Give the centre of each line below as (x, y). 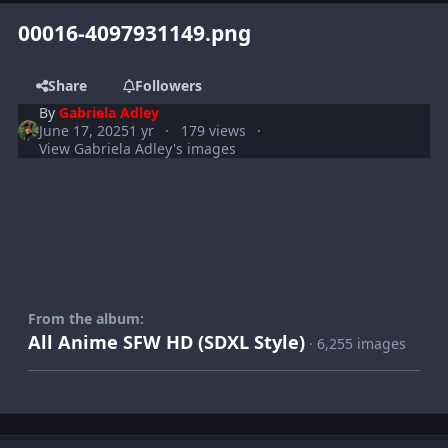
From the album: (86, 318)
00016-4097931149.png (135, 33)
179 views (213, 130)
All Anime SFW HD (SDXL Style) (166, 341)
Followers (168, 85)
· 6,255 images (357, 343)
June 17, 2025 (84, 130)
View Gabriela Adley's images (138, 148)
